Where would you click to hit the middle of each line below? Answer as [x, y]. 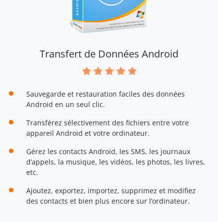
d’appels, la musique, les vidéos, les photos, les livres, [115, 162]
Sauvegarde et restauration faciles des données [105, 94]
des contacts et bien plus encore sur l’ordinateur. [108, 201]
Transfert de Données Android [109, 54]
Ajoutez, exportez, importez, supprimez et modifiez [111, 190]
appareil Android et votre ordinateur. [88, 133]
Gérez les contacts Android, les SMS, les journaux [108, 151]
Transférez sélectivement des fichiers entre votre [107, 122]
